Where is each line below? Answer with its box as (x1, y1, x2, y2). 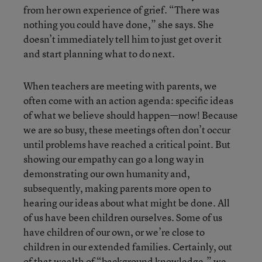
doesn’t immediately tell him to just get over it (23, 32, 222, 46)
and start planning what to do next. (23, 47, 175, 60)
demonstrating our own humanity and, (23, 167, 190, 180)
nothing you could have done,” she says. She (23, 18, 214, 31)
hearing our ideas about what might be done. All (23, 196, 230, 209)
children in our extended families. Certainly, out (23, 240, 232, 253)
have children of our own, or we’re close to (23, 225, 205, 239)
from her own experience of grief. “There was (23, 3, 219, 16)
